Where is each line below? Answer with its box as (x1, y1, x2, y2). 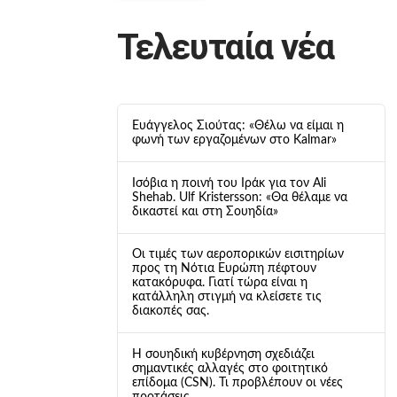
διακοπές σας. (131, 305, 209, 318)
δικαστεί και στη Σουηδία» (131, 205, 278, 218)
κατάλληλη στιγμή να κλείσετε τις (131, 291, 322, 304)
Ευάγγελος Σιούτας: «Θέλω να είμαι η (131, 119, 344, 132)
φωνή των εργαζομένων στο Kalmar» (131, 133, 337, 146)
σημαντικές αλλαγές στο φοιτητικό (131, 362, 328, 376)
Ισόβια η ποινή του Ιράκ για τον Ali (131, 176, 326, 190)
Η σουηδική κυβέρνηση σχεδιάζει (131, 348, 315, 362)
